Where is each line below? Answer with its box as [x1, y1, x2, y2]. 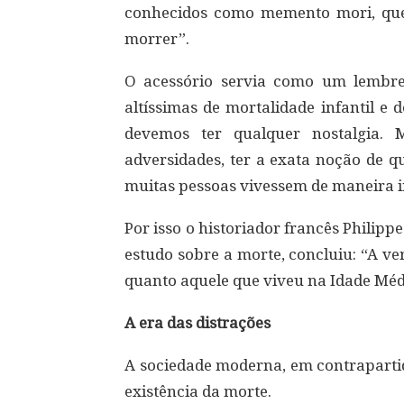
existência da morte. [124, 382, 271, 400]
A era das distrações [124, 314, 271, 332]
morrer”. [124, 30, 189, 48]
